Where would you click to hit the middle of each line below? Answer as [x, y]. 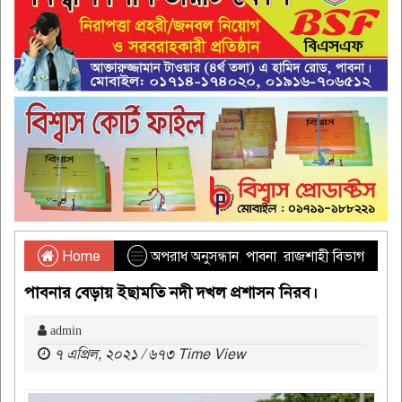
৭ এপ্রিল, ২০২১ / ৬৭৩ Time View [150, 355]
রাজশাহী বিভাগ [324, 257]
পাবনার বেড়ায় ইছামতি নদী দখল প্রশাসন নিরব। [171, 293]
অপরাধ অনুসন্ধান [195, 257]
